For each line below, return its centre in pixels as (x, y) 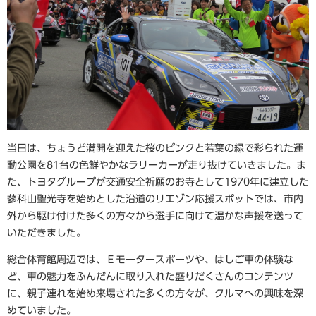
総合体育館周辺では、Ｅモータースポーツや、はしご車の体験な (150, 260)
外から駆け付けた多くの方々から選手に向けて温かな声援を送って (155, 216)
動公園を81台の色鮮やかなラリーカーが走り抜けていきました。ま (157, 165)
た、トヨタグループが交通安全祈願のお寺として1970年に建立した (158, 182)
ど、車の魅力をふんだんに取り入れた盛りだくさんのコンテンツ (150, 276)
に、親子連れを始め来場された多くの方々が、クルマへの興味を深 (155, 293)
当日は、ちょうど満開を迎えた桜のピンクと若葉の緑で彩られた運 (155, 148)
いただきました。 (47, 233)
